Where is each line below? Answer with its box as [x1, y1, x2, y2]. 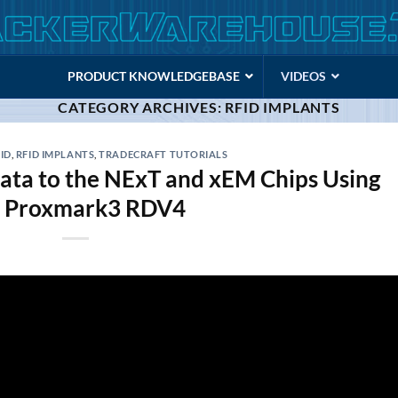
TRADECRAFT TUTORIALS [99, 148, 228, 161]
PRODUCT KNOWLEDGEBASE [68, 68, 240, 84]
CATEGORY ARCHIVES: [58, 99, 226, 115]
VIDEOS [281, 68, 326, 84]
